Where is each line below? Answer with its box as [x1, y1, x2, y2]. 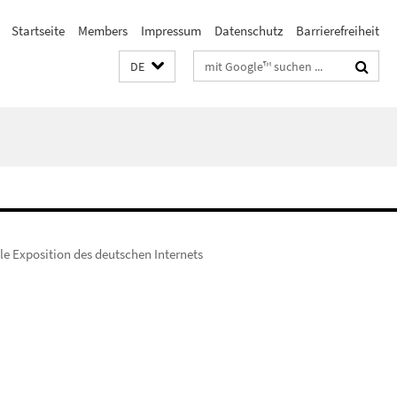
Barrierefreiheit [296, 22, 379, 39]
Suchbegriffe [194, 54, 264, 71]
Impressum [141, 22, 201, 39]
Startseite [12, 22, 65, 39]
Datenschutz [214, 22, 283, 39]
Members [78, 22, 128, 39]
